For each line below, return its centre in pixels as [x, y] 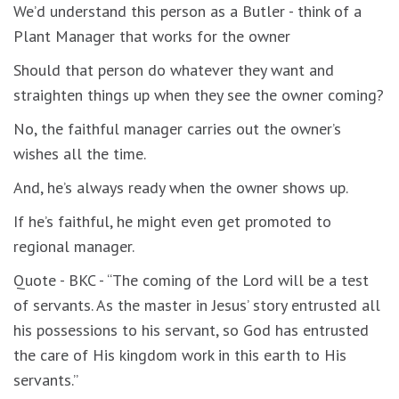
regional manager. [74, 246]
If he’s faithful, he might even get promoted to [172, 221]
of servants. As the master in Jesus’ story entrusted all [197, 305]
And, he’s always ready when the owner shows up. [181, 187]
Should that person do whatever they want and [174, 69]
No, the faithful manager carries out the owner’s [177, 128]
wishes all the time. [80, 153]
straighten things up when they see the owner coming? [199, 94]
